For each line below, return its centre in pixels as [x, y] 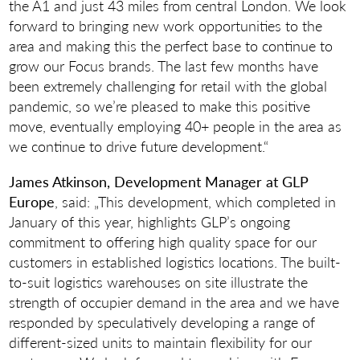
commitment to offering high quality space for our [163, 242]
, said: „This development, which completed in [196, 202]
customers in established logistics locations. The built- [175, 262]
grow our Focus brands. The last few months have [164, 65]
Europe [32, 202]
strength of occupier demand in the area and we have [174, 302]
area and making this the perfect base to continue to [171, 45]
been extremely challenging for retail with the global [168, 85]
